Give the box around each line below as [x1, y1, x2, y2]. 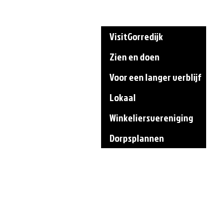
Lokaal [110, 90, 136, 104]
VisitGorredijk [110, 29, 163, 43]
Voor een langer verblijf [110, 69, 201, 84]
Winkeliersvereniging [110, 110, 193, 124]
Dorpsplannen [110, 130, 164, 145]
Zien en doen [110, 49, 160, 63]
